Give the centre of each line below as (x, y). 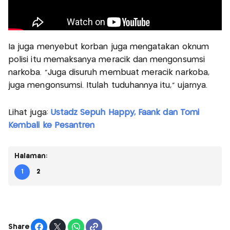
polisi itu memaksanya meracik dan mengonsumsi (107, 60)
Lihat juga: (30, 113)
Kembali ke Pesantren (52, 126)
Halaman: (31, 156)
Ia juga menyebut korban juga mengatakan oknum (109, 47)
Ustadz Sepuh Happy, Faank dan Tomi (125, 113)
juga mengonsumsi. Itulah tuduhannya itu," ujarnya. (108, 86)
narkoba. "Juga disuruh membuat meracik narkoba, (109, 73)
